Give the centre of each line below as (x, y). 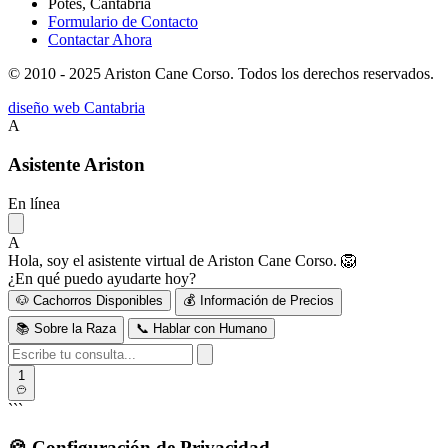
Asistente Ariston (76, 164)
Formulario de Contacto (123, 22)
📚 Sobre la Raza (66, 328)
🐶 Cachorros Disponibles (89, 300)
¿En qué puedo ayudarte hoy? (102, 278)
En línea (34, 203)
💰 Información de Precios (258, 300)
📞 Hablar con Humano (201, 328)
